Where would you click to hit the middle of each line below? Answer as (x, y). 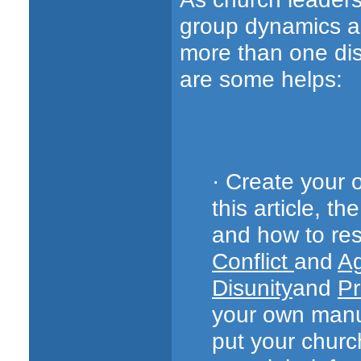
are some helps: (261, 79)
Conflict (253, 261)
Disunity (252, 287)
